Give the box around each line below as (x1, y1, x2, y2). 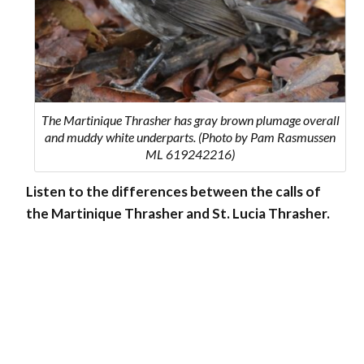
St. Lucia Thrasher (212, 204, 327, 222)
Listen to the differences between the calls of (26, 182, 321, 200)
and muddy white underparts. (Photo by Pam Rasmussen (45, 128, 336, 145)
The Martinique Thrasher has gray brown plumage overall (41, 111, 340, 128)
